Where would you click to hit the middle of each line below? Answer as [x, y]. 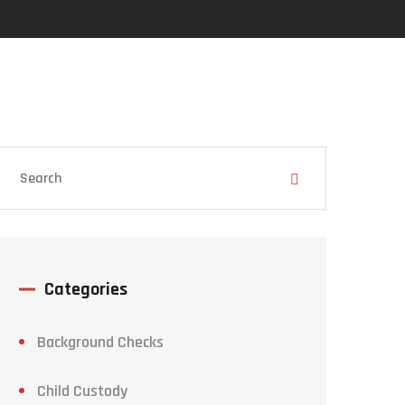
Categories [86, 289]
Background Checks [100, 342]
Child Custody [82, 391]
